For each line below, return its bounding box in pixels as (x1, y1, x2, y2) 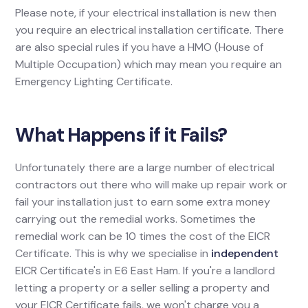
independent (211, 246, 279, 261)
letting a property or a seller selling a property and (15, 280, 270, 295)
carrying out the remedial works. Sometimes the (15, 212, 256, 226)
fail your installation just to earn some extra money (15, 195, 271, 209)
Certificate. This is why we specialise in (15, 246, 212, 261)
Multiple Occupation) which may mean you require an (15, 57, 283, 71)
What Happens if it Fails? (15, 122, 228, 148)
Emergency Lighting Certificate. (15, 74, 173, 89)
